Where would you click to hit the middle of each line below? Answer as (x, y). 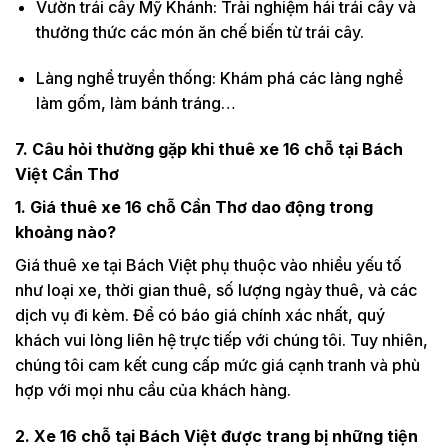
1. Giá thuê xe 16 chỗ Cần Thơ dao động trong (194, 206)
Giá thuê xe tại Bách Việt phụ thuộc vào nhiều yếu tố (208, 264)
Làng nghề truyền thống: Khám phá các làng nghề (219, 77)
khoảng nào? (65, 231)
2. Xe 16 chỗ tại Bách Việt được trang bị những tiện (216, 435)
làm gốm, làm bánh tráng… (135, 102)
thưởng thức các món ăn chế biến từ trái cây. (199, 32)
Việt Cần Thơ (67, 173)
